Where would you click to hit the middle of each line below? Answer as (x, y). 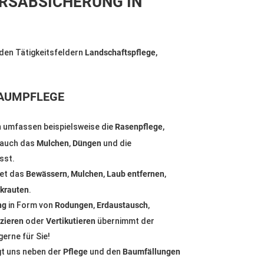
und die (116, 143)
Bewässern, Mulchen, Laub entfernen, (96, 174)
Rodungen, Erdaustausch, (102, 205)
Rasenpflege (138, 127)
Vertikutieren (70, 221)
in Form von (30, 205)
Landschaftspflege (121, 53)
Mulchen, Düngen (69, 143)
